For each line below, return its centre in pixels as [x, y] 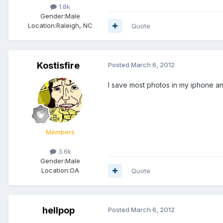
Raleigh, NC [74, 25]
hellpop [58, 210]
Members [60, 132]
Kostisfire [58, 65]
